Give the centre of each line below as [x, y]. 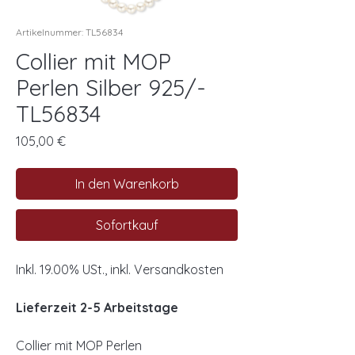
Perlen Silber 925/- [111, 88]
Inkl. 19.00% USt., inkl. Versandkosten [120, 270]
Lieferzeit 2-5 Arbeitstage [97, 308]
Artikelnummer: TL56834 [69, 32]
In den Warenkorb [127, 184]
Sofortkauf [127, 225]
